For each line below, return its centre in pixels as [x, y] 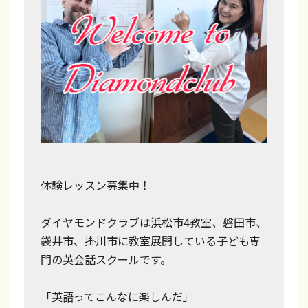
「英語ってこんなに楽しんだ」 [117, 296]
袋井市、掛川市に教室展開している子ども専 [151, 240]
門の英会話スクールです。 [106, 259]
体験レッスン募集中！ [96, 185]
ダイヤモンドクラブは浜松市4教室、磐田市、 [154, 222]
